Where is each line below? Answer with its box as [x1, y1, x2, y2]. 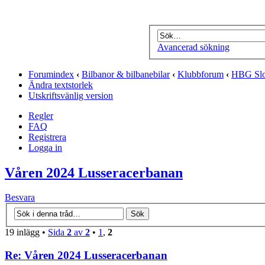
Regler [28, 110, 53, 121]
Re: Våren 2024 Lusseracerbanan [5, 248, 167, 261]
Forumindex [28, 69, 74, 79]
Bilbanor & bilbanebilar [82, 69, 170, 79]
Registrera [28, 131, 66, 142]
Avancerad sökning [157, 41, 230, 52]
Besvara [5, 192, 35, 203]
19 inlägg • [5, 227, 48, 237]
